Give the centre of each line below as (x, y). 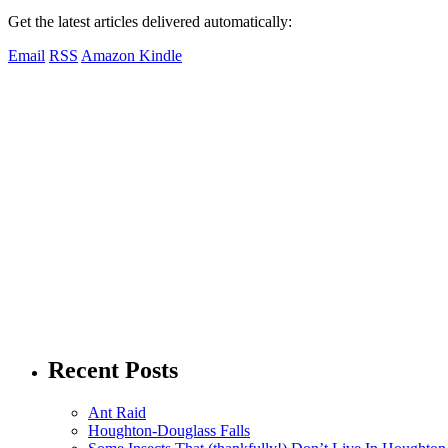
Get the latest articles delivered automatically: (150, 22)
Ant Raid (117, 413)
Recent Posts (113, 370)
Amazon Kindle (131, 56)
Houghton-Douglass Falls (169, 431)
